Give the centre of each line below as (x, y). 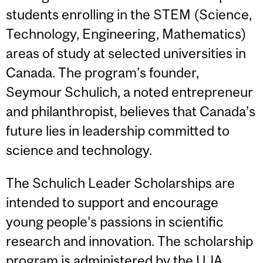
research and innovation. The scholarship (129, 241)
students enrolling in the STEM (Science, (129, 15)
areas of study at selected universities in (126, 53)
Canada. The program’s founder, (102, 73)
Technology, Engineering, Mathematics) (126, 34)
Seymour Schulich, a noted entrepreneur (129, 92)
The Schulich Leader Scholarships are (120, 183)
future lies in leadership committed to (118, 131)
